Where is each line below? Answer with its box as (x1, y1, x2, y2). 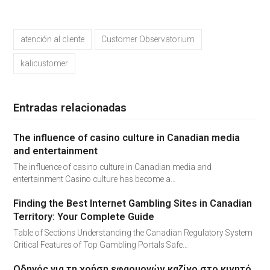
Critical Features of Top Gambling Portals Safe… (13, 240, 189, 250)
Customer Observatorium (101, 34, 195, 45)
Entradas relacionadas (13, 101, 127, 115)
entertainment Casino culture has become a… (13, 174, 177, 184)
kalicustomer (20, 58, 69, 68)
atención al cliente (20, 34, 85, 45)
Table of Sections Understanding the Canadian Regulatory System (13, 228, 253, 238)
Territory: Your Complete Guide (13, 211, 155, 223)
